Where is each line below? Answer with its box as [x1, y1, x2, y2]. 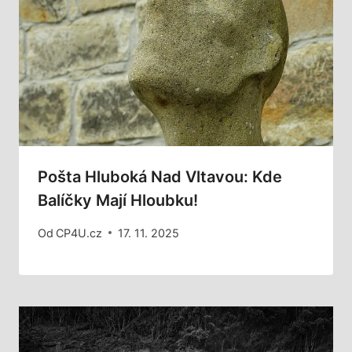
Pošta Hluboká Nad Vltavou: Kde [38, 167, 282, 187]
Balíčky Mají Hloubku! [38, 191, 198, 211]
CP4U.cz [56, 225, 103, 240]
